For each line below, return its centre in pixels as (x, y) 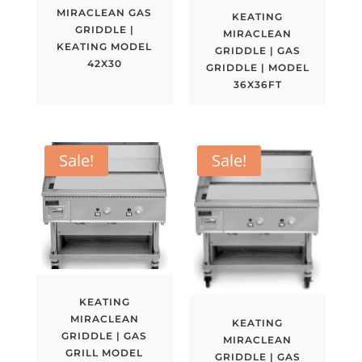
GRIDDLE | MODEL (257, 68)
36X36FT (257, 85)
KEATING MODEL (105, 46)
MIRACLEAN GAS (105, 12)
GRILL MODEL (105, 352)
